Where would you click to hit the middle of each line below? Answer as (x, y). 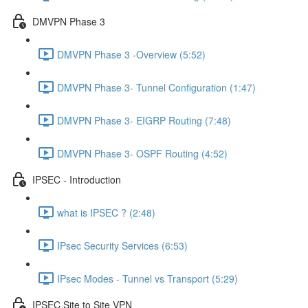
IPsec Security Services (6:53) (122, 245)
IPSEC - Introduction (77, 179)
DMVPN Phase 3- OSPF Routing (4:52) (142, 153)
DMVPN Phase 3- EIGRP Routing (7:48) (144, 120)
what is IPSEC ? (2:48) (106, 212)
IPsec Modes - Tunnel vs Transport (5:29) (147, 278)
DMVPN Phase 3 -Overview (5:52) (131, 54)
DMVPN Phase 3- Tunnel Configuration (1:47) (156, 87)
